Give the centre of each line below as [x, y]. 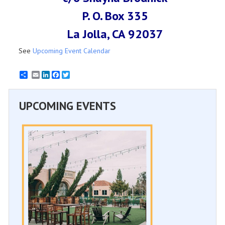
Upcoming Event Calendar [72, 50]
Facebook [74, 75]
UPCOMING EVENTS [68, 105]
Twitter [80, 75]
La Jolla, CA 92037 [116, 34]
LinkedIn [62, 75]
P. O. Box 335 [116, 16]
